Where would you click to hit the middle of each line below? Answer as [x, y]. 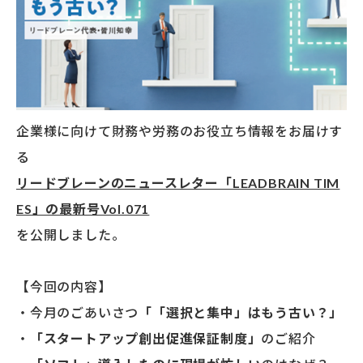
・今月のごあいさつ [78, 313]
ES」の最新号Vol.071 [83, 209]
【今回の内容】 [64, 287]
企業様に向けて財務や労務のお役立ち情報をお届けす [180, 131]
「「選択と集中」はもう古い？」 [241, 313]
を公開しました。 [71, 235]
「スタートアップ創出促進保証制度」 [145, 339]
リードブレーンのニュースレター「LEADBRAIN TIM [178, 183]
